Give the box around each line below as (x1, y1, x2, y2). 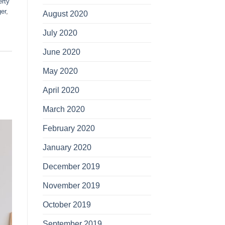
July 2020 (42, 28, 77, 37)
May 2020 (42, 66, 78, 75)
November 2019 (42, 180, 100, 190)
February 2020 (42, 123, 95, 133)
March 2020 (42, 104, 85, 114)
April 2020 (42, 85, 79, 94)
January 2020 (42, 142, 91, 152)
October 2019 (42, 199, 91, 209)
